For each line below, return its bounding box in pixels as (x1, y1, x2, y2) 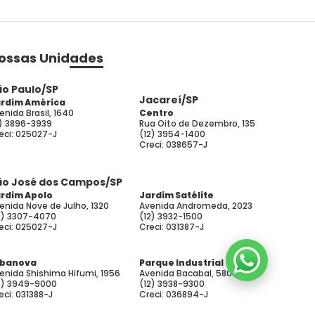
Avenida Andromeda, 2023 (139, 200, 252, 212)
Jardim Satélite (139, 189, 214, 201)
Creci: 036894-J (139, 288, 208, 300)
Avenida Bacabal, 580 (139, 267, 232, 279)
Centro (139, 107, 174, 119)
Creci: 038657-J (139, 139, 207, 150)
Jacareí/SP (139, 93, 198, 107)
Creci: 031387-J (139, 221, 204, 233)
